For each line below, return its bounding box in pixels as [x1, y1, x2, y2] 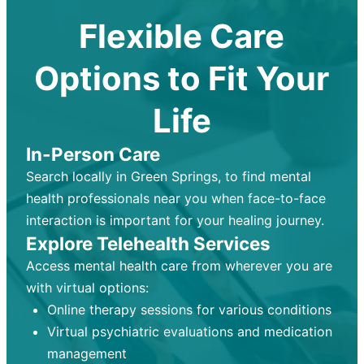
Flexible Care [79, 16, 285, 57]
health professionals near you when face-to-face [25, 190, 326, 207]
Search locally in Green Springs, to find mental [25, 168, 311, 185]
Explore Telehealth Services [25, 232, 271, 255]
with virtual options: [25, 279, 149, 297]
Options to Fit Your [34, 58, 330, 99]
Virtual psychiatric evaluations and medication [46, 323, 332, 340]
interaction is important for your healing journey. [25, 212, 324, 229]
